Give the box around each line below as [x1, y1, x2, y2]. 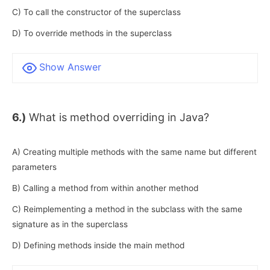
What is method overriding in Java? [26, 111, 209, 124]
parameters [12, 162, 57, 172]
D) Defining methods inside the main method [12, 240, 184, 250]
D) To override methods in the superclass [12, 28, 172, 38]
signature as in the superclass [12, 219, 128, 229]
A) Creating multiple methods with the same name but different [12, 146, 257, 157]
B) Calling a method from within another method [12, 183, 198, 193]
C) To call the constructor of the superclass [12, 7, 181, 17]
